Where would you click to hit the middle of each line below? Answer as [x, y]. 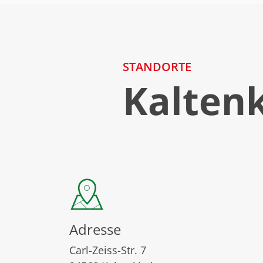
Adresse [95, 229]
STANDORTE [157, 66]
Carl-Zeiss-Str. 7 [108, 250]
